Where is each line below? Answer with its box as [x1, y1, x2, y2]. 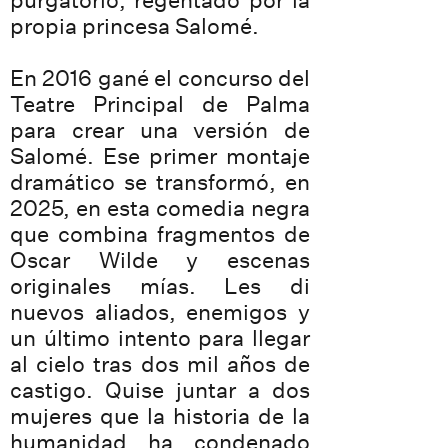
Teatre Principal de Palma [10, 91, 310, 117]
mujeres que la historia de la [10, 403, 310, 429]
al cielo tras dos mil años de [10, 351, 310, 377]
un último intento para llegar [10, 325, 310, 351]
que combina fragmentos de [10, 221, 310, 247]
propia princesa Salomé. [10, 13, 259, 39]
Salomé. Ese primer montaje [10, 143, 310, 169]
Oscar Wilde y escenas [10, 247, 310, 273]
